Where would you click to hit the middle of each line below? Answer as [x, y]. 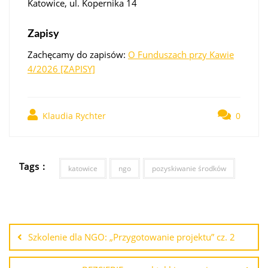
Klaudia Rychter [73, 115]
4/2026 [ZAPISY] [61, 68]
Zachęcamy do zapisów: [78, 54]
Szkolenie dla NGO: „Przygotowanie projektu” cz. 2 [132, 237]
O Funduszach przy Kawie [181, 54]
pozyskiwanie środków [189, 168]
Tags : [33, 167]
